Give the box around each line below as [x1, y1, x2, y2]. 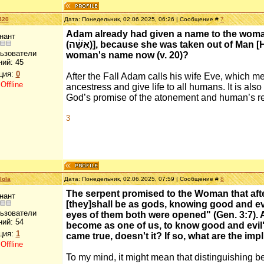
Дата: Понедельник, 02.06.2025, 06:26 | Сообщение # [64, 16, 220, 22]
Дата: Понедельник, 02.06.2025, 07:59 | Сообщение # [64, 176, 220, 182]
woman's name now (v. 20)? [66, 50, 189, 60]
